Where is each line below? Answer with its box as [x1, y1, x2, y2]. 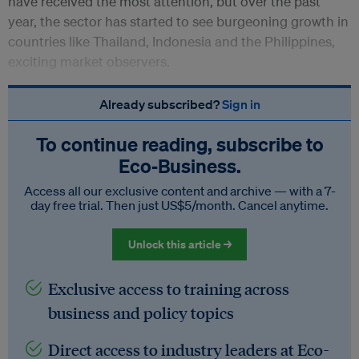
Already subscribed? [99, 96, 222, 113]
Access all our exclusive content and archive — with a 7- [23, 183, 336, 200]
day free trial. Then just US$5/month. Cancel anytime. [30, 197, 329, 214]
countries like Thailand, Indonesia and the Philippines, [8, 33, 335, 50]
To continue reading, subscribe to [35, 132, 324, 157]
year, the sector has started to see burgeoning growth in [8, 13, 349, 30]
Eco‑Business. [118, 154, 241, 179]
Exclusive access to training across [48, 278, 289, 300]
